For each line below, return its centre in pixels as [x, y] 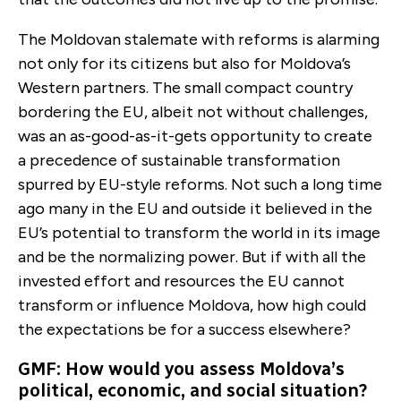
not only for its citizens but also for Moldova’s [184, 63]
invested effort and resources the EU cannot [181, 281]
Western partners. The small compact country [185, 87]
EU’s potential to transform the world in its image [199, 232]
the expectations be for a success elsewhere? [184, 329]
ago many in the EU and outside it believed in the [195, 208]
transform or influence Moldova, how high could [192, 305]
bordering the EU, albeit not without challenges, [193, 111]
